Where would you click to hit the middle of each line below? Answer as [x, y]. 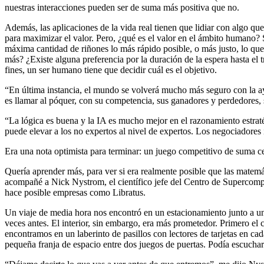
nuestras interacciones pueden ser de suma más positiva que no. [122, 7]
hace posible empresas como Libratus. [75, 192]
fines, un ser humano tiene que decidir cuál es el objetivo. [111, 70]
